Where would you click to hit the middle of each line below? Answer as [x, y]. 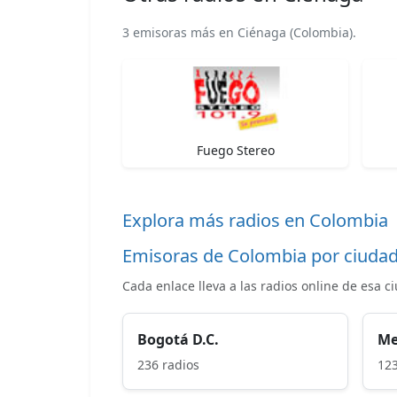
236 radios [168, 364]
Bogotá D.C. [178, 339]
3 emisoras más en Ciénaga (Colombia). [239, 32]
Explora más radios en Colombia [255, 220]
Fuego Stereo [235, 150]
